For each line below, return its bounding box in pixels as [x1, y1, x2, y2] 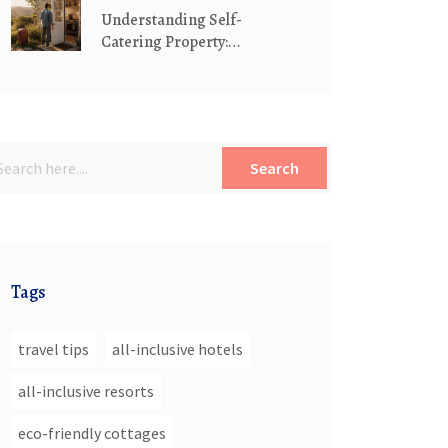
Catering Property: [101, 31, 228, 53]
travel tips [18, 339, 89, 359]
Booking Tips [101, 75, 193, 97]
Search [250, 158, 299, 178]
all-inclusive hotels [112, 339, 243, 359]
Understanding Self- [101, 9, 242, 31]
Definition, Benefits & [101, 53, 252, 75]
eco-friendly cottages [18, 423, 166, 443]
